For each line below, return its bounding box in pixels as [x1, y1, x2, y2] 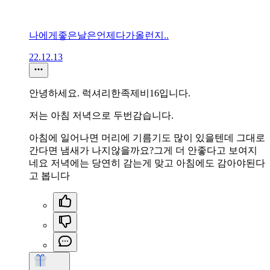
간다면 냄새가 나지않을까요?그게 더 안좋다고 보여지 [29, 145, 257, 156]
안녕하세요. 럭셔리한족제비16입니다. [29, 88, 190, 99]
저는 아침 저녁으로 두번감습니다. [29, 110, 174, 121]
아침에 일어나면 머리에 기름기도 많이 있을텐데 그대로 [29, 133, 265, 143]
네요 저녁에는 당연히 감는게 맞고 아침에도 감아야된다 [29, 158, 265, 169]
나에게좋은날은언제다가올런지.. [29, 30, 169, 41]
